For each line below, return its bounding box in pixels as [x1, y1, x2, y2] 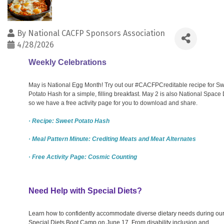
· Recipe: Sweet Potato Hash [28, 117, 109, 124]
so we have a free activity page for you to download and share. [28, 99, 197, 106]
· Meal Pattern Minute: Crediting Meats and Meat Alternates [28, 135, 196, 142]
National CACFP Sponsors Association [28, 28, 165, 38]
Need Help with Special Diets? [28, 186, 142, 195]
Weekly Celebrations [28, 57, 106, 66]
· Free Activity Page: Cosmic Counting [28, 153, 137, 160]
